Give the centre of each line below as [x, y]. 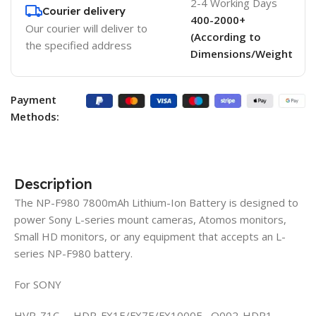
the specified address [79, 45]
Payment [34, 99]
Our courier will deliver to [86, 28]
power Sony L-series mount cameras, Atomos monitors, [150, 219]
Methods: [35, 116]
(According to [225, 36]
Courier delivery [84, 11]
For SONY [38, 284]
